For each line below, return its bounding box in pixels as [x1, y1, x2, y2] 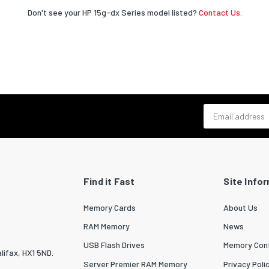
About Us [223, 202, 258, 213]
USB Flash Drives [83, 240, 145, 250]
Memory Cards [83, 202, 136, 213]
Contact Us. [198, 7, 242, 17]
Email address [202, 104, 255, 115]
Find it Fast [83, 175, 135, 187]
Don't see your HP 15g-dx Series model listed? [27, 7, 199, 17]
